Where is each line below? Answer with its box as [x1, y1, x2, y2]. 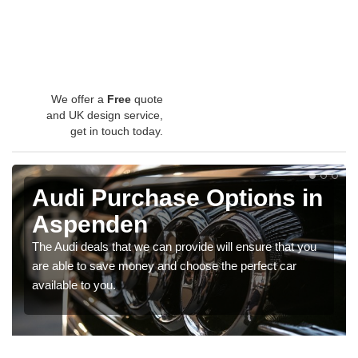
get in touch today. [70, 124, 163, 137]
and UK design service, [46, 108, 163, 121]
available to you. [32, 277, 116, 292]
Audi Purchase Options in [32, 184, 323, 211]
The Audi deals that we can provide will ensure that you [32, 239, 316, 253]
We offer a [51, 92, 107, 105]
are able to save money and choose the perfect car [32, 258, 296, 272]
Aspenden [32, 210, 148, 237]
